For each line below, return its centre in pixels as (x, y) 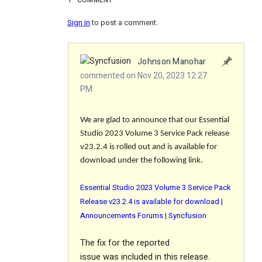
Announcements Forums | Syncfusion (143, 216)
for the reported (139, 243)
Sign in (79, 23)
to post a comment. (124, 23)
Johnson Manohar (172, 62)
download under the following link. (142, 161)
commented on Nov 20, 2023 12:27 (144, 76)
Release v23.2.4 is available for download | (151, 202)
